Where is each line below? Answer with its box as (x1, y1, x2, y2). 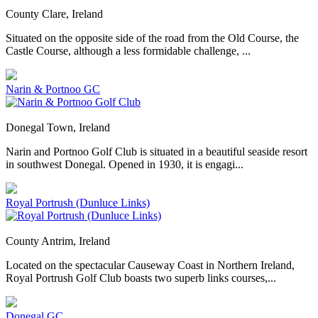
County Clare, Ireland (6, 8, 103, 21)
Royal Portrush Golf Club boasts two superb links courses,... (6, 272, 276, 285)
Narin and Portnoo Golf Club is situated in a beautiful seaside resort (6, 146, 307, 158)
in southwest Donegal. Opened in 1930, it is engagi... (6, 158, 243, 171)
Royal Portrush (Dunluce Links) (6, 197, 150, 209)
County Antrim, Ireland (6, 235, 110, 248)
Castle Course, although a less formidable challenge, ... (6, 45, 251, 57)
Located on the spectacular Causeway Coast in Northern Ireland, (6, 259, 295, 272)
